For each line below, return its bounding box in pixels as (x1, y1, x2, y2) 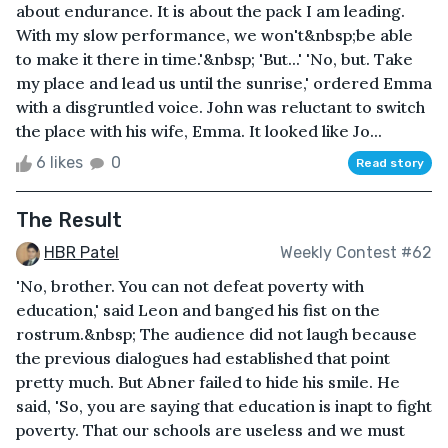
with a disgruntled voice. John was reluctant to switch (16, 96, 425, 117)
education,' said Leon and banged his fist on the (16, 299, 380, 320)
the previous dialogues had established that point (16, 347, 390, 368)
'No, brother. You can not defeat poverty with (16, 275, 364, 296)
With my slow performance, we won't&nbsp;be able (16, 24, 413, 45)
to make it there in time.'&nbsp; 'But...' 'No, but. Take (16, 48, 413, 69)
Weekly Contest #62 (280, 243, 432, 263)
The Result (16, 207, 122, 232)
